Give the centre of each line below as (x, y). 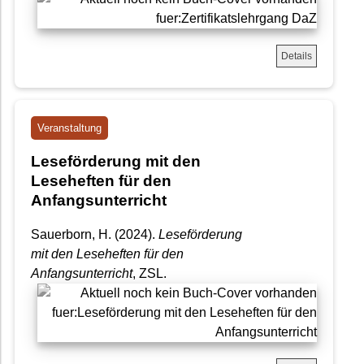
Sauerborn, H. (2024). (95, 235)
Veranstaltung (69, 128)
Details (297, 56)
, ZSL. (149, 274)
